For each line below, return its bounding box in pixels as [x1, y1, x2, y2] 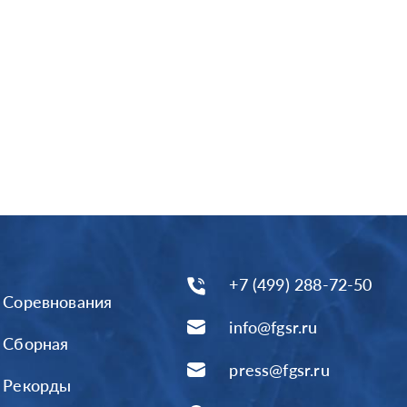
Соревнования [3, 292, 113, 313]
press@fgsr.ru [229, 360, 330, 380]
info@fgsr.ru [229, 317, 318, 337]
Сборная [3, 333, 69, 354]
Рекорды [3, 375, 72, 396]
